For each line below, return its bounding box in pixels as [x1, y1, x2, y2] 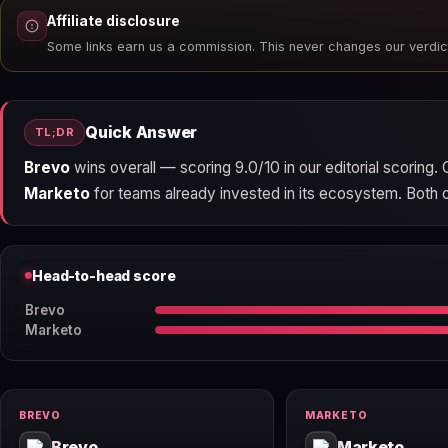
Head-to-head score [32, 267, 176, 284]
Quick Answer [85, 121, 198, 142]
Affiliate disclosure [47, 13, 180, 30]
